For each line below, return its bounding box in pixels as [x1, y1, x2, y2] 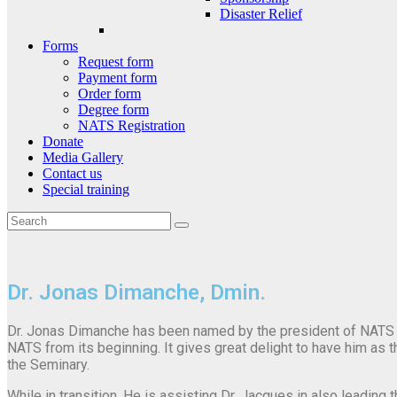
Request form [78, 53, 153, 69]
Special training [43, 181, 129, 197]
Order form [78, 85, 141, 101]
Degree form [78, 101, 149, 117]
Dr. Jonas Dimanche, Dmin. [7, 279, 266, 305]
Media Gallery [43, 149, 123, 165]
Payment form [78, 69, 157, 85]
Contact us [43, 165, 102, 181]
